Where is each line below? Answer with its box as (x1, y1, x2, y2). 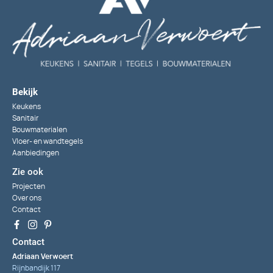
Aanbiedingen (12, 150, 59, 157)
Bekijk (12, 87, 38, 98)
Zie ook (12, 166, 43, 178)
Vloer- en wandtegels (12, 138, 83, 146)
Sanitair (12, 115, 38, 122)
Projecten (12, 183, 45, 191)
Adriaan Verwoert (12, 253, 73, 260)
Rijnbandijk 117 (12, 264, 60, 272)
